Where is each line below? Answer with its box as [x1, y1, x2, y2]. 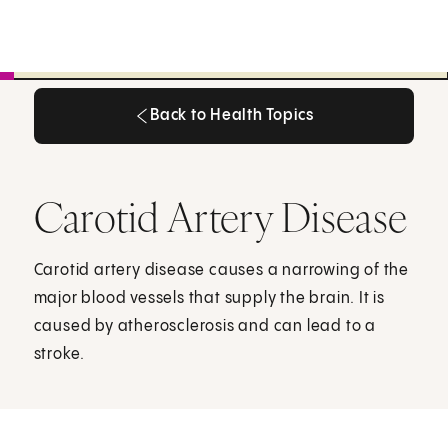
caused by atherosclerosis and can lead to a [33, 317, 377, 335]
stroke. [33, 345, 86, 363]
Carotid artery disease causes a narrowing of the [33, 261, 410, 279]
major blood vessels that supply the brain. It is [33, 289, 386, 307]
